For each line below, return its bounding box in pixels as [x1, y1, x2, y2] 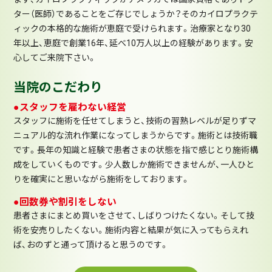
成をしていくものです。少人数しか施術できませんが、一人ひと [13, 159, 255, 169]
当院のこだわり [13, 80, 103, 95]
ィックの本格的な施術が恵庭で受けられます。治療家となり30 [13, 24, 251, 34]
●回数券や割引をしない [13, 195, 117, 208]
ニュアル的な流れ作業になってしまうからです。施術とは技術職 [13, 130, 258, 140]
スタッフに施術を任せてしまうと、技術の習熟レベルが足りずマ [13, 115, 257, 126]
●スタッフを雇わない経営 [13, 101, 127, 113]
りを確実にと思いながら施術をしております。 [13, 174, 191, 184]
